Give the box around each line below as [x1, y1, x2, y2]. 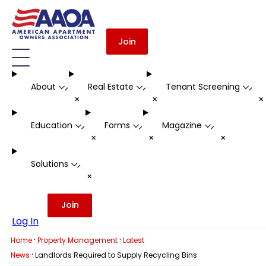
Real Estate [87, 81, 134, 93]
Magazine [161, 119, 202, 132]
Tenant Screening [165, 81, 240, 93]
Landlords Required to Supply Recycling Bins [34, 250, 197, 260]
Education [30, 119, 72, 132]
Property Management [37, 235, 118, 245]
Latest [122, 235, 144, 245]
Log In [12, 214, 39, 228]
